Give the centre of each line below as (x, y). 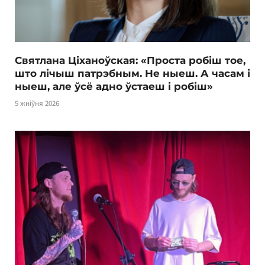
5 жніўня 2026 (37, 103)
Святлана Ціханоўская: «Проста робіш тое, (130, 61)
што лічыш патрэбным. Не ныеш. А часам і (132, 74)
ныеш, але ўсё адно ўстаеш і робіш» (114, 87)
